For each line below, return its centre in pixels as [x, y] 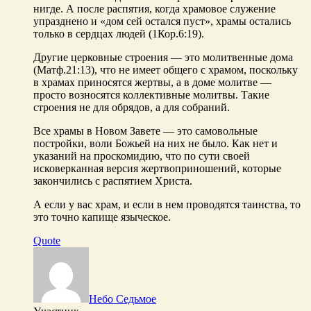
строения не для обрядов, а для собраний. [132, 107]
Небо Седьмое [123, 299]
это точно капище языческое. [102, 217]
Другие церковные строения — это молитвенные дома [163, 57]
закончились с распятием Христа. [113, 180]
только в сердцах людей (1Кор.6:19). [119, 33]
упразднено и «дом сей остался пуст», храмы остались [162, 21]
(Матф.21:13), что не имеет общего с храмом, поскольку [166, 69]
